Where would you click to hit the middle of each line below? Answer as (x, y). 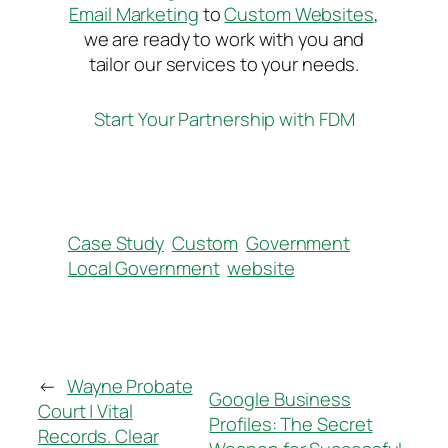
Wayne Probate (129, 386)
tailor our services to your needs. (224, 63)
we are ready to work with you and (224, 38)
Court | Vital (85, 411)
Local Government (144, 268)
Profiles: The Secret (291, 423)
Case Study (116, 243)
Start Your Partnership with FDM (224, 118)
